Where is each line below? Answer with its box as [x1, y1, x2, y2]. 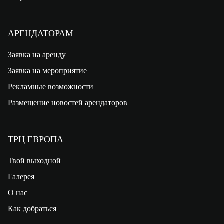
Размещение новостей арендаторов [7, 98, 127, 107]
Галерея [7, 172, 34, 181]
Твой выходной [7, 156, 61, 165]
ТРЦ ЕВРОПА [7, 134, 63, 144]
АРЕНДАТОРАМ [7, 28, 73, 38]
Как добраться [7, 204, 56, 213]
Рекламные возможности [7, 82, 93, 91]
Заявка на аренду [7, 50, 66, 59]
